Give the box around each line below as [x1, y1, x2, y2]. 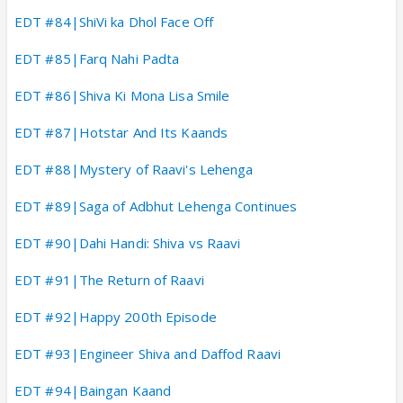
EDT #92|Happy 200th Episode [14, 307, 217, 326]
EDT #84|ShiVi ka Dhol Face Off [14, 12, 213, 31]
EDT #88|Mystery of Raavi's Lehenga [14, 159, 254, 178]
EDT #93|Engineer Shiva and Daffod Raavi [14, 344, 281, 363]
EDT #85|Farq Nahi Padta [14, 49, 180, 67]
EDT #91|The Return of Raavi [14, 270, 204, 289]
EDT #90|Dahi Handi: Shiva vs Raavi [14, 233, 241, 252]
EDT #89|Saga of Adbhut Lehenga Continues [14, 196, 297, 215]
